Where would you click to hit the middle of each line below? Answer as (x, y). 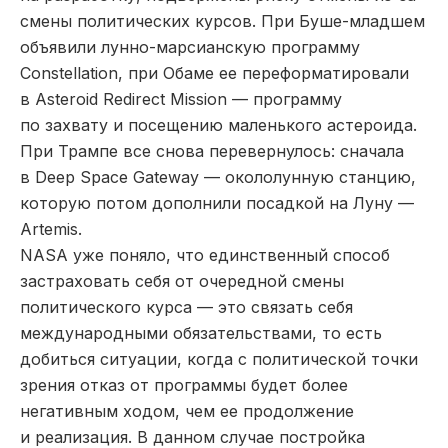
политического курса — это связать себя (186, 306)
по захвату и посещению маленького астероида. (218, 124)
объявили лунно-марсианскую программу (190, 46)
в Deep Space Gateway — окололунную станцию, (218, 176)
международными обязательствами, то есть (201, 332)
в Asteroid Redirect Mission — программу (181, 98)
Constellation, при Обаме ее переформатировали (214, 72)
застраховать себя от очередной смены (182, 280)
